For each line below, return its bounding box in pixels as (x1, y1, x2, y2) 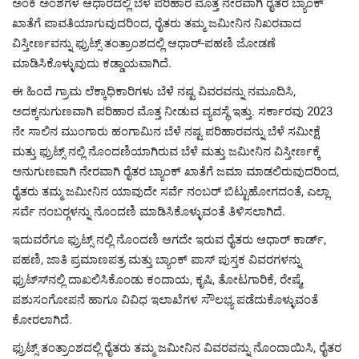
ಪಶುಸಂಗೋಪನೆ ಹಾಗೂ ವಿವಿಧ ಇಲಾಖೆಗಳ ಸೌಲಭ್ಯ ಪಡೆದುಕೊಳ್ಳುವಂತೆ (12, 292, 318, 307)
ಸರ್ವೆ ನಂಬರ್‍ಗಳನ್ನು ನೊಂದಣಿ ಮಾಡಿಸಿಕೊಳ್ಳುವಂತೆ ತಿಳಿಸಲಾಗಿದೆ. (12, 204, 285, 219)
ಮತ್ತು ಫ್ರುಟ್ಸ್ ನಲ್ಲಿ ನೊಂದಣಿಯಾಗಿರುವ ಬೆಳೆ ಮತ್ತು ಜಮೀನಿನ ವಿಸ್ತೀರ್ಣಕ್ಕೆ (12, 143, 321, 159)
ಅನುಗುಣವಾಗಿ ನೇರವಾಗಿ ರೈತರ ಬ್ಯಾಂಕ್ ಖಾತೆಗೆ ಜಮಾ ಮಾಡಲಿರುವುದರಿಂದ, (12, 163, 339, 179)
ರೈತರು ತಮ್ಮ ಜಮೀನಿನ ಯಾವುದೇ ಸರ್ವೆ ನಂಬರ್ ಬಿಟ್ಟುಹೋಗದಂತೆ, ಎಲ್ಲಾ (12, 184, 329, 199)
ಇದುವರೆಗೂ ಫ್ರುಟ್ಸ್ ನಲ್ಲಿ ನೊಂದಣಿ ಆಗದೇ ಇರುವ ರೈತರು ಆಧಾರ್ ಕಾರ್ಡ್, (12, 232, 326, 247)
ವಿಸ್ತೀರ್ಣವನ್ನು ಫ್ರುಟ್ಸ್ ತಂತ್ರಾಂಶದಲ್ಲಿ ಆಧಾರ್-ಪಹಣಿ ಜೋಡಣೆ (12, 35, 276, 50)
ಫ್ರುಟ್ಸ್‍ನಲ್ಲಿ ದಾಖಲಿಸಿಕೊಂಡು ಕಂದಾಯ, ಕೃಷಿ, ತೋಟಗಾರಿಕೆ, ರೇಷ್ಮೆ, (12, 272, 304, 287)
